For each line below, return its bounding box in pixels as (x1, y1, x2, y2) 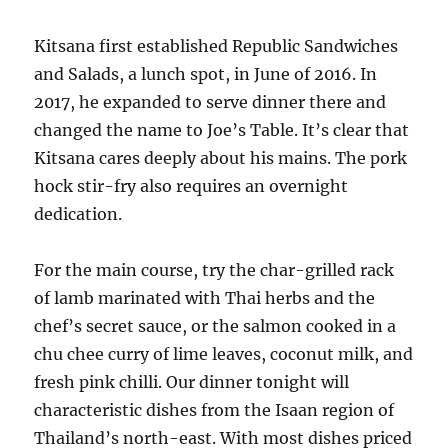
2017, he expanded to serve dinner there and (34, 92, 387, 112)
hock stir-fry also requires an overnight (34, 176, 349, 196)
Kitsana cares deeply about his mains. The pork (34, 148, 408, 168)
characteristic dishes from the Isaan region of (34, 400, 395, 420)
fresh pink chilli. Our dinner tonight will (34, 372, 350, 392)
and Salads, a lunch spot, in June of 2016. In (34, 64, 378, 84)
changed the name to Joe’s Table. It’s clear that (34, 120, 410, 140)
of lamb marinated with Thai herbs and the (34, 288, 376, 308)
